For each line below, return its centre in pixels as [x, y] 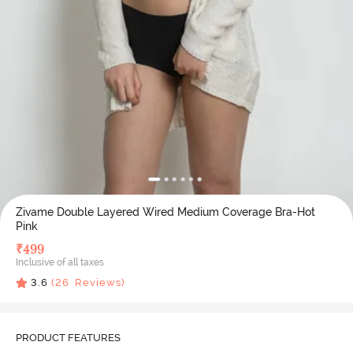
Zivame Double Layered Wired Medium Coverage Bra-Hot [165, 212]
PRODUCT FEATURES [68, 338]
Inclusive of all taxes [59, 262]
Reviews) [97, 283]
